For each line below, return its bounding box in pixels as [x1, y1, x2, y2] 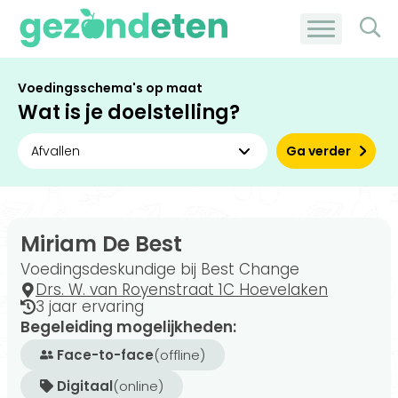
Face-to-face [57, 345, 154, 364]
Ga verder [286, 142, 352, 160]
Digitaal [57, 376, 113, 395]
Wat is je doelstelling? [18, 99, 240, 126]
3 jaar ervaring [36, 296, 144, 317]
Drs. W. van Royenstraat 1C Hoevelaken [36, 279, 328, 300]
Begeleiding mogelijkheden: [20, 316, 236, 338]
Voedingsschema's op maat [18, 79, 203, 97]
